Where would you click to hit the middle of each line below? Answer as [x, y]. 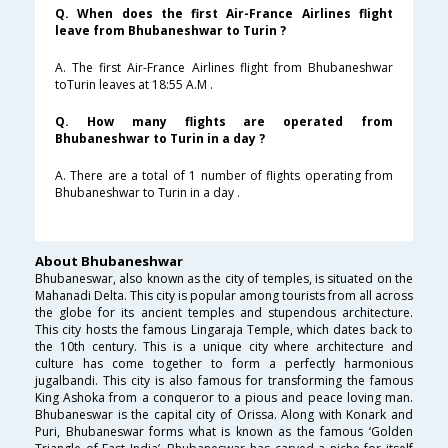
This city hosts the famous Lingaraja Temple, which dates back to [224, 330]
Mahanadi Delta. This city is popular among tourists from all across [224, 296]
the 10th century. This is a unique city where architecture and [224, 347]
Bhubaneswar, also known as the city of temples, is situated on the [224, 279]
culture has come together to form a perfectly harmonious [224, 364]
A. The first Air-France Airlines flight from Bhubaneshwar [224, 68]
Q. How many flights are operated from [224, 122]
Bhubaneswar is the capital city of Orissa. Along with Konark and [224, 415]
